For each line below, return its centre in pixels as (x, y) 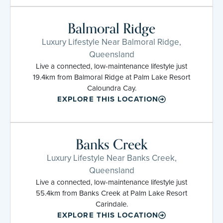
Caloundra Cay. (111, 88)
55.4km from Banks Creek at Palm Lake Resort (111, 193)
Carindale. (111, 204)
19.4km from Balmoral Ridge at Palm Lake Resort (111, 77)
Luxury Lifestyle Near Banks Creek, (111, 158)
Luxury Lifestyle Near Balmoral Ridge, (111, 42)
